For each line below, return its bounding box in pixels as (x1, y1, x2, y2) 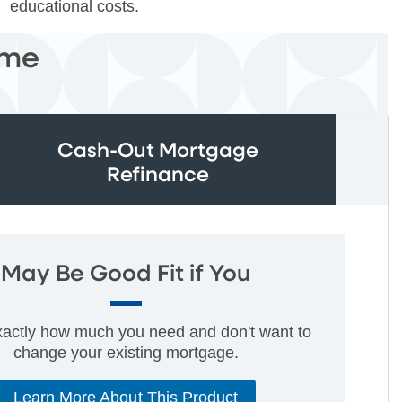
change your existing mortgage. (13, 343, 239, 362)
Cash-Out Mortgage (57, 140, 258, 162)
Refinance (107, 164, 209, 186)
